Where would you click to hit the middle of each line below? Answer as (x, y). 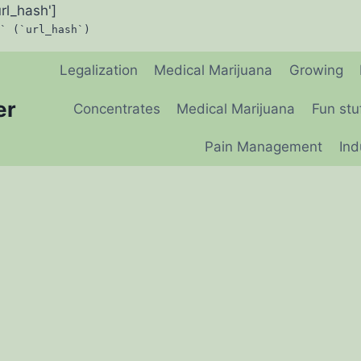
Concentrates (116, 108)
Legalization (99, 71)
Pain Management (264, 146)
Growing (316, 71)
